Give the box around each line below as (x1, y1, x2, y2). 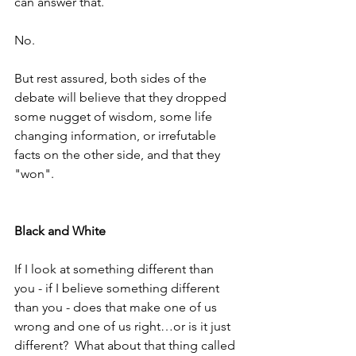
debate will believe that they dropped (14, 90, 230, 106)
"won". (14, 166, 60, 182)
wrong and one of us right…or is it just (14, 319, 234, 335)
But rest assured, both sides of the (14, 71, 210, 87)
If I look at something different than (14, 261, 217, 277)
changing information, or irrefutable (14, 128, 219, 144)
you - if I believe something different (14, 281, 222, 296)
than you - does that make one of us (14, 300, 220, 315)
